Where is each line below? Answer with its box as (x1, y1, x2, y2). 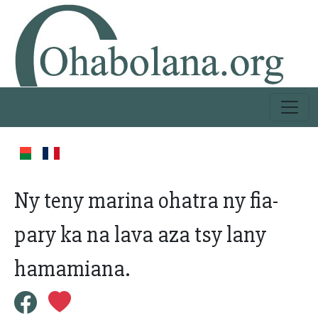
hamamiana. (14, 255, 130, 283)
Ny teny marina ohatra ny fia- (14, 187, 278, 214)
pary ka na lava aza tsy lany (14, 221, 266, 248)
